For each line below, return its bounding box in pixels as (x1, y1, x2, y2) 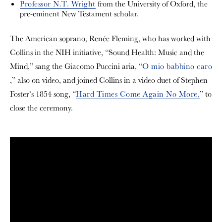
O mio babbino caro (142, 61, 212, 71)
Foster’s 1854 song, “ (10, 89, 76, 99)
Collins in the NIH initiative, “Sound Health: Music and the (10, 47, 204, 57)
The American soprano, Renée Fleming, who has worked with (10, 33, 211, 44)
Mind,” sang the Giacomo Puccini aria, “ (10, 61, 142, 71)
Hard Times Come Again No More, (76, 89, 200, 99)
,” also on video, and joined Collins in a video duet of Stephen (10, 75, 208, 85)
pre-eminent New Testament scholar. (20, 8, 139, 19)
